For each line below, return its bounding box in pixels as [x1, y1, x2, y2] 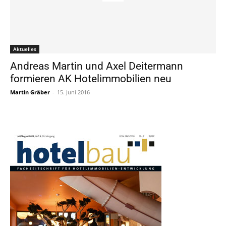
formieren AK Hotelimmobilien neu [10, 73, 172, 85]
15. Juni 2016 [57, 88, 90, 96]
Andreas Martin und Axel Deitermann [10, 60, 183, 72]
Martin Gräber [10, 88, 50, 96]
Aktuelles [13, 45, 36, 52]
